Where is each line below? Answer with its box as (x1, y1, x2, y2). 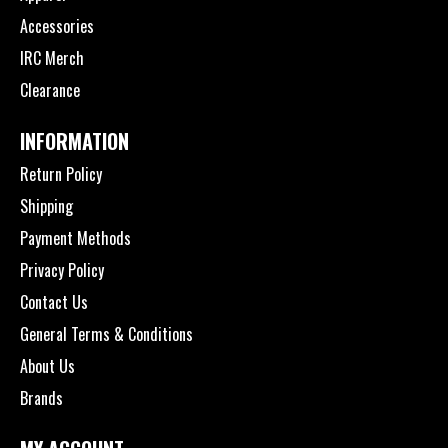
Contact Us (20, 289, 88, 314)
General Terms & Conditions (20, 321, 193, 346)
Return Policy (20, 161, 102, 186)
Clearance (20, 77, 80, 102)
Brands (20, 385, 63, 410)
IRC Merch (20, 45, 84, 70)
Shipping (20, 193, 73, 218)
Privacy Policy (20, 257, 104, 282)
